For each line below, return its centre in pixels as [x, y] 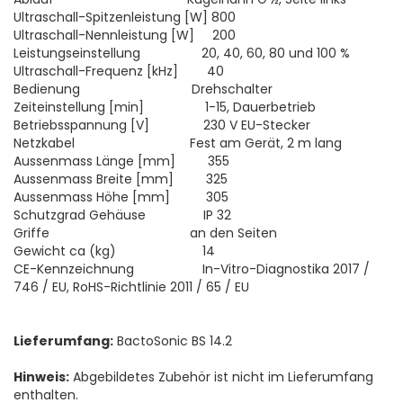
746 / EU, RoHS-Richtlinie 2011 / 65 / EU [131, 287]
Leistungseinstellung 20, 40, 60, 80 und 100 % [182, 53]
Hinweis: [41, 377]
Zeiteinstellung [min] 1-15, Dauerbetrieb [165, 107]
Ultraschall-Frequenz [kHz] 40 [119, 71]
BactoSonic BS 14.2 [173, 341]
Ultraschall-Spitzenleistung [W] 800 [125, 17]
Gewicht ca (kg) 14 [114, 251]
